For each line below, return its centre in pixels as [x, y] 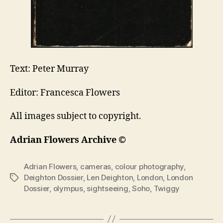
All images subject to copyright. [76, 116]
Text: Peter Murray [49, 69]
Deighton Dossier [54, 177]
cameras [96, 166]
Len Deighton [110, 177]
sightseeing [108, 188]
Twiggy [167, 188]
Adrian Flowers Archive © [68, 140]
